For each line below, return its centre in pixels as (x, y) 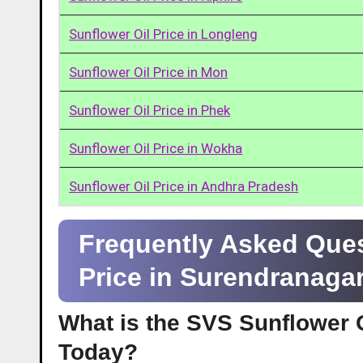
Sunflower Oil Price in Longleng (164, 34)
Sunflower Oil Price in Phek (150, 110)
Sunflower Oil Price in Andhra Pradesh (184, 186)
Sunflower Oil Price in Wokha (156, 148)
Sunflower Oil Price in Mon (149, 72)
